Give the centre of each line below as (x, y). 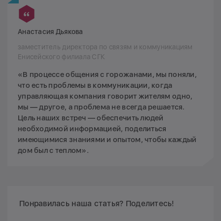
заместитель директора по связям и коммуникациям (105, 47)
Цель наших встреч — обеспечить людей (91, 118)
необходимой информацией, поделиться (92, 129)
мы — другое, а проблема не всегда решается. (101, 107)
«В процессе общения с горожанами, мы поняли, (107, 75)
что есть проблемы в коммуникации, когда (95, 86)
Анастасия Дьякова (51, 32)
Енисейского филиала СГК (62, 57)
